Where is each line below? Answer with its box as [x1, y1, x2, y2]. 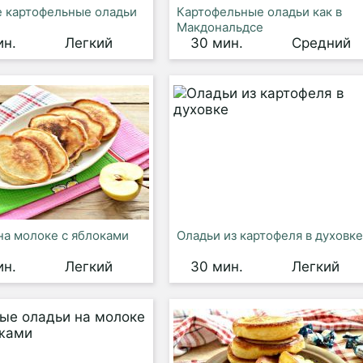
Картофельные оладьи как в [176, 4, 342, 19]
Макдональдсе [176, 19, 263, 35]
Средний [291, 35, 351, 51]
